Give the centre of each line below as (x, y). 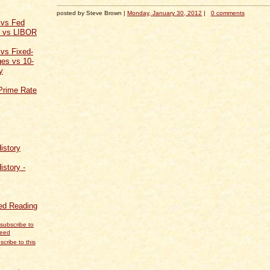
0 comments (228, 13)
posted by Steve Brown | (92, 13)
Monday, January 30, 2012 (165, 13)
